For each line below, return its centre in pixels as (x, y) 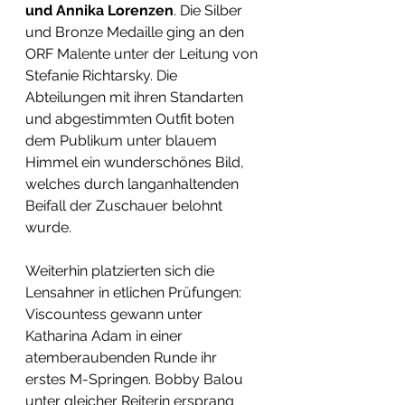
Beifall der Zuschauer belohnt (126, 205)
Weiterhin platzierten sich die (122, 270)
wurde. (48, 227)
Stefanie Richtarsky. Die (103, 75)
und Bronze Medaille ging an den (137, 32)
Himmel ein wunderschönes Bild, (137, 162)
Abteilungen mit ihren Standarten (136, 97)
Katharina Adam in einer (106, 335)
